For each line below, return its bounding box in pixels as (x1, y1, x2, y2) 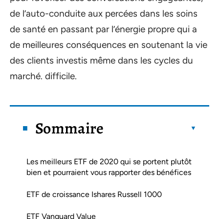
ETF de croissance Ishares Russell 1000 (26, 189, 162, 199)
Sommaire (35, 117, 104, 139)
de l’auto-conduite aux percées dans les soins (10, 8, 197, 19)
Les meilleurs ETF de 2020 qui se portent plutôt (26, 156, 192, 166)
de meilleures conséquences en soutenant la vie (10, 39, 207, 50)
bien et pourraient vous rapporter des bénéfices (26, 167, 191, 177)
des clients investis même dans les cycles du (10, 55, 193, 66)
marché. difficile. (10, 70, 77, 82)
